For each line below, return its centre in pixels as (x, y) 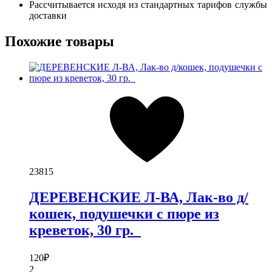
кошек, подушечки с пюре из (124, 213)
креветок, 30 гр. (85, 230)
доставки (48, 15)
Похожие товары (59, 41)
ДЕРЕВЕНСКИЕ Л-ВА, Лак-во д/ (139, 197)
